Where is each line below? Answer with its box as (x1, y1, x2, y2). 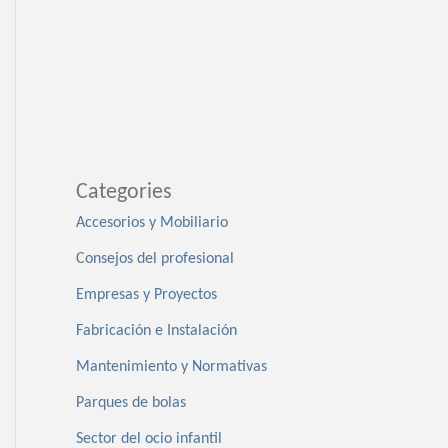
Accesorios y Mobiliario (76, 215, 228, 232)
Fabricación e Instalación (76, 323, 237, 340)
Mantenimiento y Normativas (76, 359, 267, 376)
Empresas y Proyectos (76, 287, 217, 304)
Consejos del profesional (76, 251, 234, 268)
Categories (76, 181, 172, 205)
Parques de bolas (76, 395, 186, 412)
